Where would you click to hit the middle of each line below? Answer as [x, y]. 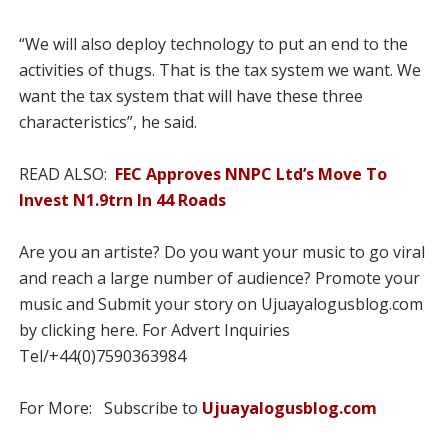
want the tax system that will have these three [190, 96]
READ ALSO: [66, 174]
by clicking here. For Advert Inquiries [154, 330]
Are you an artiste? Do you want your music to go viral [221, 252]
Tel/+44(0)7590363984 [102, 356]
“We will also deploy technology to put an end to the [213, 44]
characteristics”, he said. [107, 122]
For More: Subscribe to [110, 408]
